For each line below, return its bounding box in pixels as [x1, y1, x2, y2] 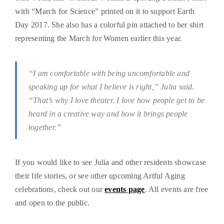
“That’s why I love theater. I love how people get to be [28, 96, 205, 105]
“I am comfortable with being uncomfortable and [28, 69, 190, 78]
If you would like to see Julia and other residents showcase [15, 158, 206, 167]
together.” [28, 123, 61, 132]
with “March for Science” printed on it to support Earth [15, 7, 195, 16]
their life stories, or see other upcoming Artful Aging [15, 171, 185, 180]
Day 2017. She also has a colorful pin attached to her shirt [15, 20, 203, 29]
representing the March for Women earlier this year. [15, 34, 182, 43]
